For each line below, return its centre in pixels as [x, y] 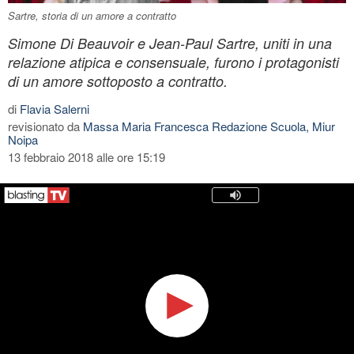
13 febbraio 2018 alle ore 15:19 [87, 156]
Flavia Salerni [55, 108]
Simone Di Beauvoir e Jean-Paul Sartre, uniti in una [170, 43]
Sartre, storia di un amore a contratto [92, 15]
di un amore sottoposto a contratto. [118, 81]
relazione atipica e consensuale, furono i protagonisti [173, 62]
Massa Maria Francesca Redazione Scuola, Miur [209, 126]
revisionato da [45, 126]
